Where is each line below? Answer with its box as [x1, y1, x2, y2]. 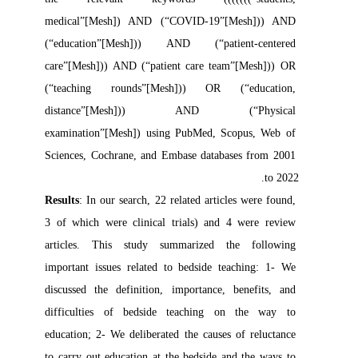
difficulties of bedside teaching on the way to [54, 306, 305, 318]
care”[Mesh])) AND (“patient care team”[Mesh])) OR [54, 60, 305, 72]
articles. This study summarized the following [54, 239, 305, 251]
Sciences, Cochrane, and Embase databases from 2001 [54, 149, 305, 161]
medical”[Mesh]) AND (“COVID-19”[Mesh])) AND [54, 15, 305, 27]
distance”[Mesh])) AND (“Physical [54, 105, 305, 117]
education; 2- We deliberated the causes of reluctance [54, 328, 305, 340]
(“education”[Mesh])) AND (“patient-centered [54, 38, 305, 50]
